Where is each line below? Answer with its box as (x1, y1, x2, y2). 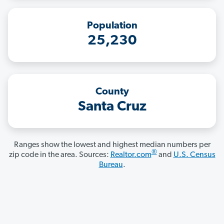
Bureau (98, 161, 123, 169)
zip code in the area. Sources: (8, 151, 110, 159)
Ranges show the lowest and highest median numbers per (13, 141, 210, 149)
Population (86, 21, 137, 31)
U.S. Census (173, 151, 215, 159)
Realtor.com (110, 151, 151, 159)
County (95, 87, 129, 97)
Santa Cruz (77, 100, 146, 114)
